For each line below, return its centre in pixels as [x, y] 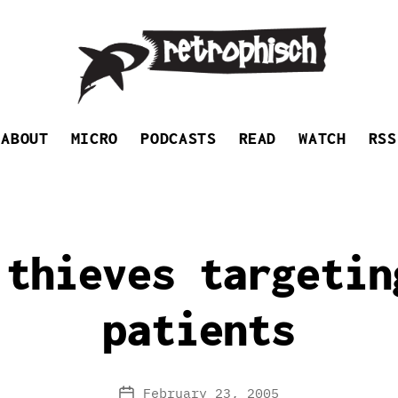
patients [199, 329]
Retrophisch [113, 115]
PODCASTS [179, 138]
